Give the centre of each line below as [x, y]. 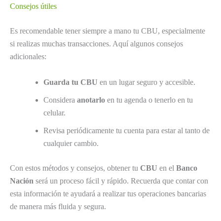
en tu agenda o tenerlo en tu [149, 100]
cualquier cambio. [71, 143]
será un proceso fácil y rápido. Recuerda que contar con [121, 181]
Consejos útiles [33, 6]
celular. [55, 112]
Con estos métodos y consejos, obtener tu [75, 168]
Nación [22, 181]
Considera [60, 100]
